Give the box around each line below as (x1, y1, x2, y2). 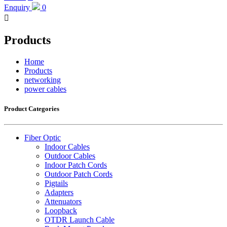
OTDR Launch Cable (45, 215, 115, 224)
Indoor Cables (45, 142, 90, 151)
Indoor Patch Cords (45, 160, 107, 169)
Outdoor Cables (45, 151, 95, 160)
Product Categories (4, 104, 59, 112)
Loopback (45, 206, 77, 215)
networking (24, 75, 61, 84)
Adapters (45, 187, 73, 197)
